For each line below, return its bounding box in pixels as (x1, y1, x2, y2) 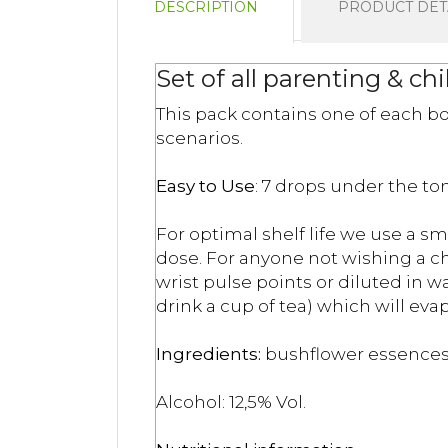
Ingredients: (156, 343, 265, 364)
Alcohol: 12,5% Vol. (156, 391, 306, 412)
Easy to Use (156, 175, 255, 196)
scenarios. (156, 127, 243, 148)
